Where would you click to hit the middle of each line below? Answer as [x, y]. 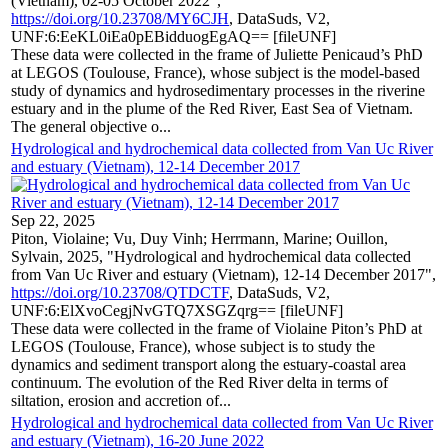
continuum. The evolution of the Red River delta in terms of [199, 382]
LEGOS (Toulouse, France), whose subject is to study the [193, 346]
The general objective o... [91, 126]
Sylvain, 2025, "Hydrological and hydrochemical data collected [211, 256]
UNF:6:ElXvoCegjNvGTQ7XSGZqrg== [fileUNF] [177, 310]
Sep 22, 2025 [53, 220]
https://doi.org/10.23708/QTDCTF [120, 292]
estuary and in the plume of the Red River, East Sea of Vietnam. [212, 108]
